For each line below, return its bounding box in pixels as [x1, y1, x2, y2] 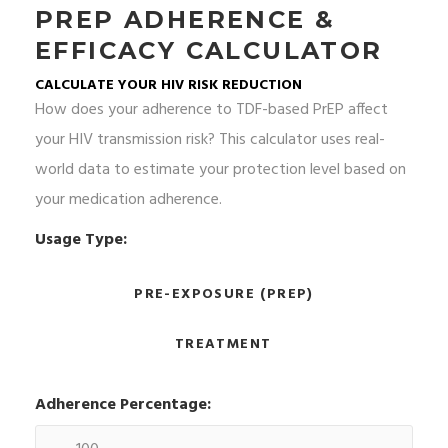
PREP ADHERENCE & [35, 5, 336, 35]
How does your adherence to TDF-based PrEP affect [35, 97, 388, 124]
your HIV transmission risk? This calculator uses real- [35, 127, 385, 154]
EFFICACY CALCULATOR [35, 36, 383, 66]
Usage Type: [35, 227, 127, 254]
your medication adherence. [35, 187, 222, 214]
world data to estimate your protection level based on [35, 157, 406, 184]
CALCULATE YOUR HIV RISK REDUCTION [35, 74, 302, 98]
